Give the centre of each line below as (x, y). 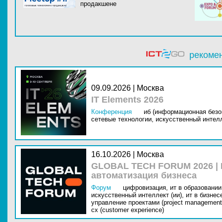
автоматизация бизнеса (144, 175)
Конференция (111, 112)
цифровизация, (145, 188)
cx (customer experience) (128, 210)
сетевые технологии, (122, 119)
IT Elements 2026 (127, 100)
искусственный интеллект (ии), (138, 195)
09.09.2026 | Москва (128, 88)
